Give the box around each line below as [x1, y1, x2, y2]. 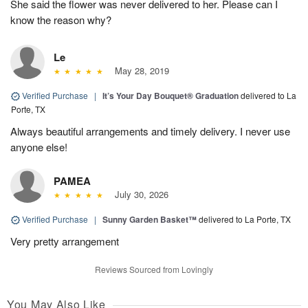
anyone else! [10, 139, 67, 154]
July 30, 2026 [109, 187, 168, 201]
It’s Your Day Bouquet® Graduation [102, 89, 239, 102]
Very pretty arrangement [10, 233, 119, 248]
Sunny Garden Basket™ [102, 212, 197, 225]
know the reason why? [10, 12, 111, 27]
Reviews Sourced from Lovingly [95, 263, 213, 275]
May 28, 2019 [109, 63, 169, 77]
